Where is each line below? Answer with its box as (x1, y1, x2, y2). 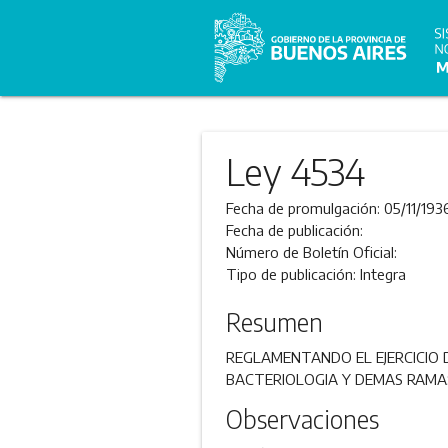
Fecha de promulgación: (225, 199, 384, 217)
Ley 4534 (225, 149, 365, 194)
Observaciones (225, 404, 379, 435)
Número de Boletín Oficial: (225, 243, 397, 261)
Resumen (225, 307, 323, 337)
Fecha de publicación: (225, 221, 363, 239)
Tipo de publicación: (225, 265, 360, 283)
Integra (359, 265, 406, 283)
